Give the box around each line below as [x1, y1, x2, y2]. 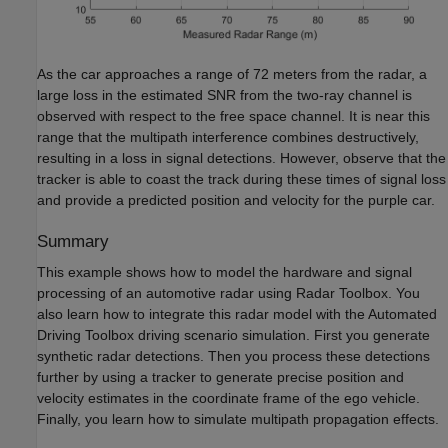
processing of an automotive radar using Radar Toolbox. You [37, 285, 420, 302]
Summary [37, 231, 109, 251]
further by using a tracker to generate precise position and [37, 369, 404, 386]
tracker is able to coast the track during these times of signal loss [37, 170, 446, 187]
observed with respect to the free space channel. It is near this [37, 107, 430, 124]
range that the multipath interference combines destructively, [37, 128, 419, 145]
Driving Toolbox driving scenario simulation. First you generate [37, 327, 430, 344]
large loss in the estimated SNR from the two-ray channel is [37, 86, 412, 103]
